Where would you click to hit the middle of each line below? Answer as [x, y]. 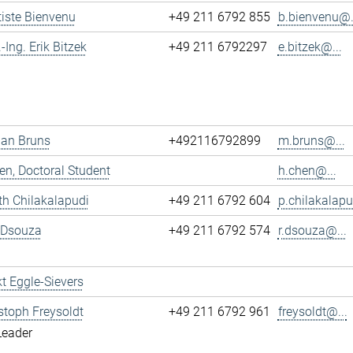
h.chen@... [307, 171]
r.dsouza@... [312, 230]
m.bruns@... [311, 141]
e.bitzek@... [310, 47]
